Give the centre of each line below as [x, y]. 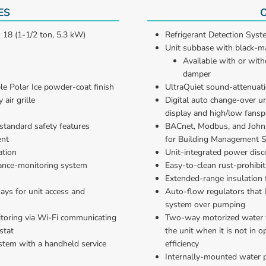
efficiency [182, 243]
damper [197, 74]
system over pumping [205, 204]
